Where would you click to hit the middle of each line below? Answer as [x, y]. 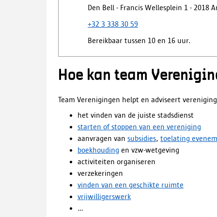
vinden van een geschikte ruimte [131, 185]
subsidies [142, 138]
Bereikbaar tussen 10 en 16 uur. [139, 40]
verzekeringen [100, 173]
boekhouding [98, 150]
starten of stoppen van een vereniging [139, 127]
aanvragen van [102, 138]
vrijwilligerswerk [104, 196]
